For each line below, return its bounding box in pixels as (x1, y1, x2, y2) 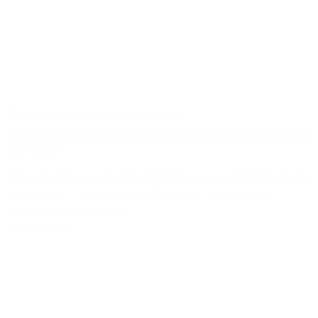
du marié (7, 142, 60, 157)
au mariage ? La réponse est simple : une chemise (7, 186, 274, 201)
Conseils (7, 106, 53, 121)
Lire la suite (7, 220, 69, 235)
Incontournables (53, 106, 138, 121)
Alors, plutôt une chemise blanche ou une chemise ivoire (7, 169, 309, 184)
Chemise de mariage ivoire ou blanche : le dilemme (7, 128, 309, 143)
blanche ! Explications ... (7, 203, 136, 218)
